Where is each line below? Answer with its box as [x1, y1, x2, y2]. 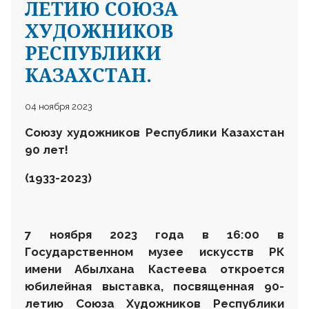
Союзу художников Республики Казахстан [25, 125, 284, 139]
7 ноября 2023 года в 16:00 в [25, 227, 284, 241]
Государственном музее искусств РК [25, 244, 284, 259]
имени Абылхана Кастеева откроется [25, 261, 284, 276]
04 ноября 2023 [25, 101, 92, 112]
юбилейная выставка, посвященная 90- [25, 279, 284, 293]
